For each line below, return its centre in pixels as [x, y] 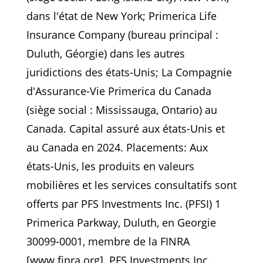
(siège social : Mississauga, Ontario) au [122, 109]
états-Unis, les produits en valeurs [110, 166]
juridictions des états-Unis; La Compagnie [129, 72]
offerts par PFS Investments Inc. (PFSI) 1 [123, 203]
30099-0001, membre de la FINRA [108, 241]
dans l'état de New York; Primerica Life [121, 16]
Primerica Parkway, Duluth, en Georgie [121, 222]
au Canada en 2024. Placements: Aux [117, 147]
